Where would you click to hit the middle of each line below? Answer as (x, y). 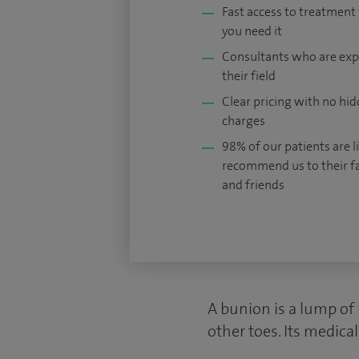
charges (244, 121)
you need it (252, 31)
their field (249, 76)
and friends (253, 185)
